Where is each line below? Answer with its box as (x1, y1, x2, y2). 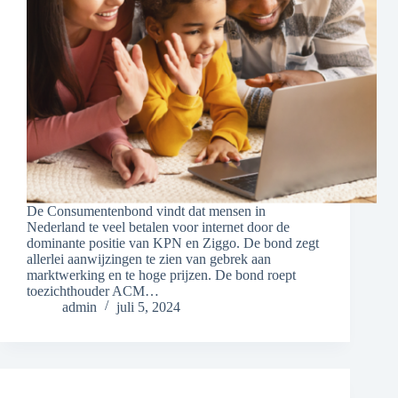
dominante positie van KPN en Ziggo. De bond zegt (27, 235, 319, 251)
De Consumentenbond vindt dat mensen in (27, 203, 266, 219)
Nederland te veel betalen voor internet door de (27, 219, 290, 235)
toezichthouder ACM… (27, 283, 159, 299)
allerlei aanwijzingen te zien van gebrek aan (27, 251, 271, 267)
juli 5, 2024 (116, 299, 180, 315)
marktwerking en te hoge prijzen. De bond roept (27, 267, 296, 283)
